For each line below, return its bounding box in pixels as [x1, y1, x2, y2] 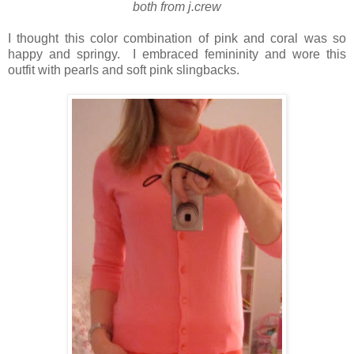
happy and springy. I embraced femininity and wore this [8, 47, 346, 61]
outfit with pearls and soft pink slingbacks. [8, 62, 246, 77]
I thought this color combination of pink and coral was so [8, 31, 346, 45]
